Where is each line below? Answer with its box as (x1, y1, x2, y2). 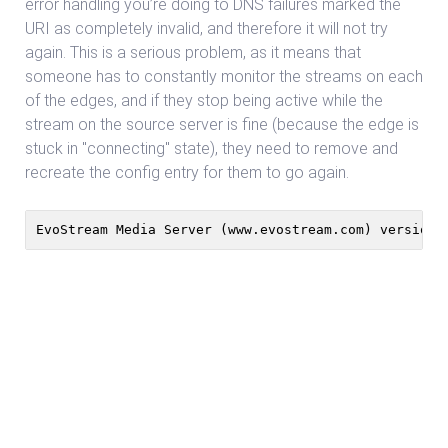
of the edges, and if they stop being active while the (25, 91, 383, 110)
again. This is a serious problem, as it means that (25, 43, 361, 62)
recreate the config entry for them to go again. (25, 163, 349, 182)
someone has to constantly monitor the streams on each (25, 67, 423, 86)
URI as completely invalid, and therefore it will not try (25, 19, 388, 38)
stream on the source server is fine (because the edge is (25, 115, 419, 134)
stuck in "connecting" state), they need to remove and (25, 139, 398, 158)
